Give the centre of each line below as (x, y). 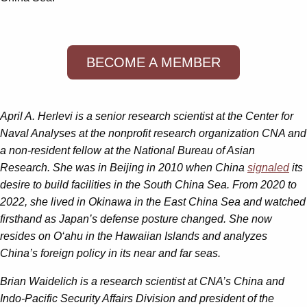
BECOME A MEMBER (153, 62)
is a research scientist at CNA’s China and (182, 281)
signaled (268, 167)
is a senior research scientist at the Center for (183, 116)
